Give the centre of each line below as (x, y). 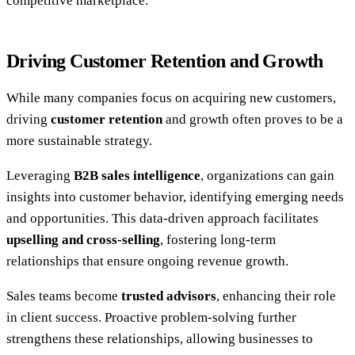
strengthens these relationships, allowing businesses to (160, 339)
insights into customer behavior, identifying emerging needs (175, 197)
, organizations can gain (267, 176)
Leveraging (40, 176)
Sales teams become (64, 296)
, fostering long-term (218, 240)
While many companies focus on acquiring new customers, (171, 98)
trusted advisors (169, 296)
